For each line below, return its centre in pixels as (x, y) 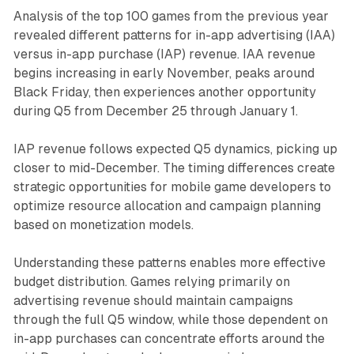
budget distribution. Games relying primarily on (151, 282)
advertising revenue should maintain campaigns (153, 301)
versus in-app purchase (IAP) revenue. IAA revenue (164, 55)
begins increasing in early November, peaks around (164, 73)
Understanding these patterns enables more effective (169, 263)
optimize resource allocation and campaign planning (167, 206)
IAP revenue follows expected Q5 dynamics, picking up (175, 149)
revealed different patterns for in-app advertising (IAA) (174, 36)
